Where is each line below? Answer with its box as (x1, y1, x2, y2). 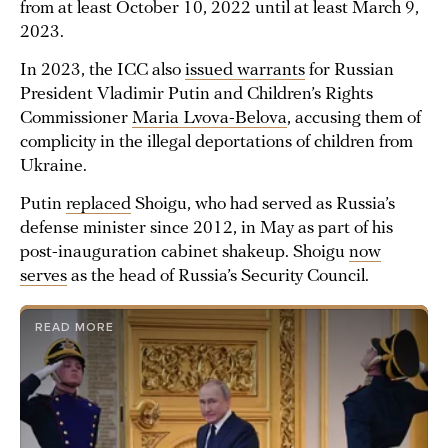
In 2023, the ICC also (20, 61, 185, 80)
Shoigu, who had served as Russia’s (131, 195, 395, 214)
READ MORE (35, 320, 114, 334)
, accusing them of (287, 109, 421, 128)
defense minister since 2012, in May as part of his (20, 219, 393, 238)
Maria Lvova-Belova (132, 109, 287, 128)
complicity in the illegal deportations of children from (20, 133, 413, 152)
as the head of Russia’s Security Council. (67, 267, 369, 286)
